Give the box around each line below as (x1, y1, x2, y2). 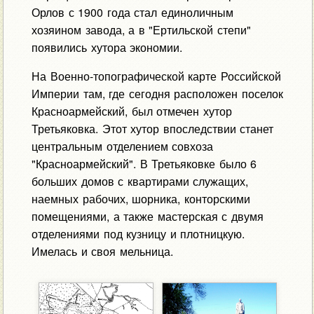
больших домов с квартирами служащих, (31, 173, 249, 190)
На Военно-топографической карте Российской (31, 68, 281, 85)
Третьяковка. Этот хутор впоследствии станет (31, 121, 274, 137)
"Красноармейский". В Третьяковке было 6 (31, 156, 257, 172)
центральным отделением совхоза (31, 138, 214, 155)
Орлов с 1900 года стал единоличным (31, 4, 233, 21)
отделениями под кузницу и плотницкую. (31, 226, 245, 243)
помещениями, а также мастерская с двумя (31, 208, 264, 225)
